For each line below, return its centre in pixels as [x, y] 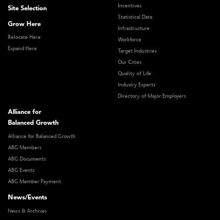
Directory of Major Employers [152, 96]
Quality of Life [135, 74]
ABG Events [21, 171]
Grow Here [24, 24]
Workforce [130, 40]
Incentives [130, 6]
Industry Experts [137, 85]
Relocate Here [24, 38]
